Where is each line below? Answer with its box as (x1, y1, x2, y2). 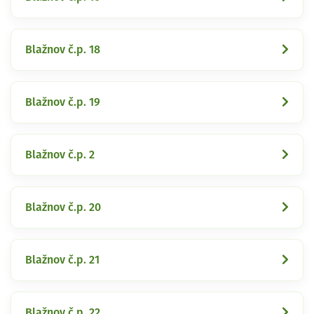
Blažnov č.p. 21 (25, 254, 100, 266)
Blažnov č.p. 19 (25, 96, 100, 108)
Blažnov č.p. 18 (25, 43, 100, 55)
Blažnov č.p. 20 (25, 201, 101, 213)
